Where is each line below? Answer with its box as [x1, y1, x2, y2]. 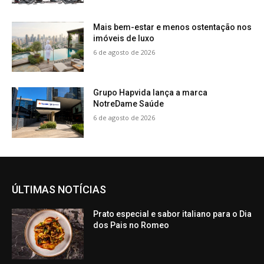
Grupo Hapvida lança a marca [93, 88, 208, 98]
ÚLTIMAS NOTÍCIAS [12, 183, 106, 196]
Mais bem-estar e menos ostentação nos [93, 22, 252, 32]
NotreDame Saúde [93, 99, 164, 109]
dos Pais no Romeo [93, 220, 170, 230]
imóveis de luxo [93, 33, 155, 43]
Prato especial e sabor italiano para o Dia [93, 209, 252, 219]
